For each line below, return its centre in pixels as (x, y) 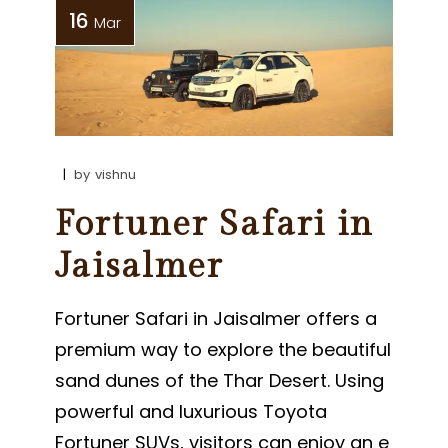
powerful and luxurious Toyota (191, 411)
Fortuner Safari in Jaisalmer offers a (216, 318)
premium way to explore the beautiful (223, 349)
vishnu (116, 174)
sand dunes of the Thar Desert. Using (220, 380)
